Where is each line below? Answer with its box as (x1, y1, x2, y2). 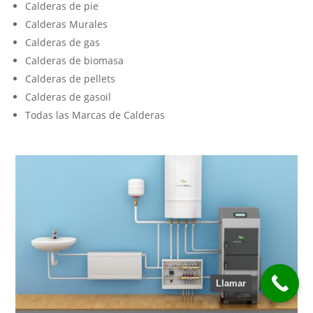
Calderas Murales (25, 17, 108, 31)
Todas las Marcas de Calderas (25, 108, 166, 122)
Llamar (216, 278, 246, 289)
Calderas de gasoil (25, 90, 112, 104)
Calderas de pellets (25, 72, 116, 86)
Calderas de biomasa (25, 54, 124, 68)
